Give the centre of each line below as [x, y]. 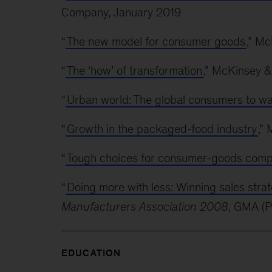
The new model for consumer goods [156, 41]
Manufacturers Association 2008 [144, 206]
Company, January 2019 [121, 12]
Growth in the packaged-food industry [161, 128]
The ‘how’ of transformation [134, 70]
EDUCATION [91, 253]
